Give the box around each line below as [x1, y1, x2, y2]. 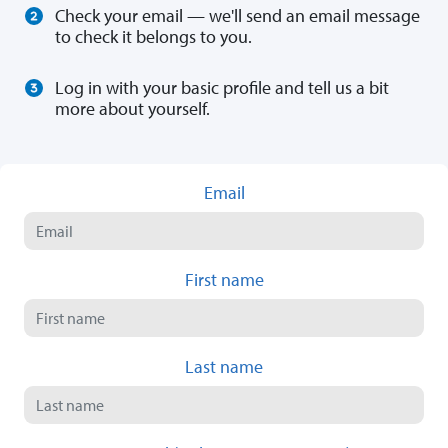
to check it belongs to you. [55, 25, 252, 49]
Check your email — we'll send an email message [55, 4, 420, 28]
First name [184, 268, 264, 292]
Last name [185, 355, 263, 379]
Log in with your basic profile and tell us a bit [55, 76, 389, 100]
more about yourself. [55, 97, 210, 121]
